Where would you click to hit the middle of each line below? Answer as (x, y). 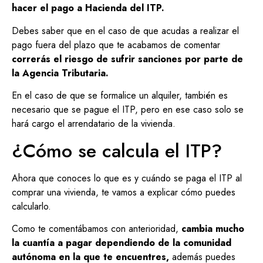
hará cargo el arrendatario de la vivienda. (94, 124)
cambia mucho (211, 229)
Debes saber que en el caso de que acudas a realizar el (125, 31)
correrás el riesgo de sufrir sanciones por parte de (127, 59)
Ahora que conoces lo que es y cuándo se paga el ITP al (127, 178)
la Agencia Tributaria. (60, 73)
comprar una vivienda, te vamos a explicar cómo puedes (124, 192)
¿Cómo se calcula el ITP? (117, 151)
